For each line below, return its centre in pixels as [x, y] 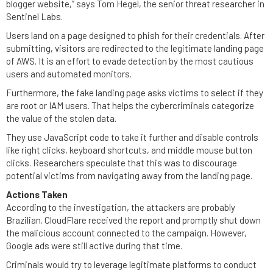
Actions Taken [37, 194]
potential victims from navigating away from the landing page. [129, 175]
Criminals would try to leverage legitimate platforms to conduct [131, 264]
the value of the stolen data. [61, 118]
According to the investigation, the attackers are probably [121, 207]
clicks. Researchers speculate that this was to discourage [122, 163]
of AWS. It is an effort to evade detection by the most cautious [130, 61]
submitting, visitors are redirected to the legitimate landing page [135, 48]
